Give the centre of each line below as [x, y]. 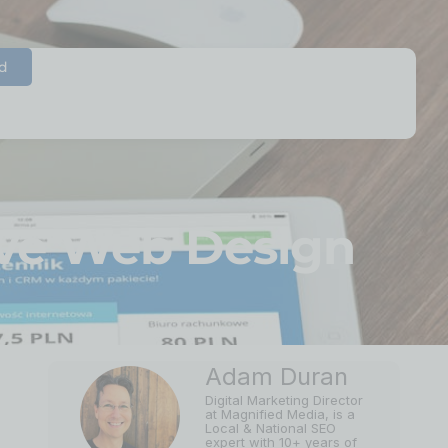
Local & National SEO [270, 428]
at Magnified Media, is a [280, 414]
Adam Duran [276, 376]
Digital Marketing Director [284, 400]
